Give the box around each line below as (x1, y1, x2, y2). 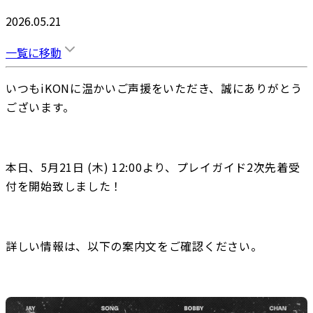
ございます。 (6, 98, 75, 115)
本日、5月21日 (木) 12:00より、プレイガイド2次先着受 (6, 158, 300, 175)
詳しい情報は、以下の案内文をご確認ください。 (6, 237, 263, 254)
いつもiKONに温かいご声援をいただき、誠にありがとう (6, 79, 303, 96)
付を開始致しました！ (6, 177, 122, 194)
